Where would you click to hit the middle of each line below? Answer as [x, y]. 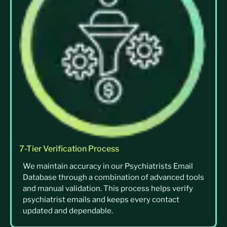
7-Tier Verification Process [69, 149]
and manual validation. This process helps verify [108, 189]
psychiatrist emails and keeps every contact [101, 200]
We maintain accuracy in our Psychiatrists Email [108, 166]
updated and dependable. [68, 211]
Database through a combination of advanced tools [113, 178]
